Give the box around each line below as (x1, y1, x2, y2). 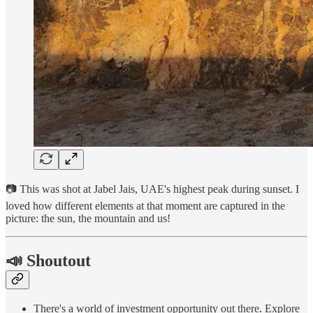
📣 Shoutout (6, 251, 91, 270)
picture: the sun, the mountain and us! (6, 212, 170, 224)
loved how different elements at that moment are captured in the (6, 199, 285, 212)
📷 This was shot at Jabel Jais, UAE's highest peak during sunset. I (6, 182, 299, 195)
